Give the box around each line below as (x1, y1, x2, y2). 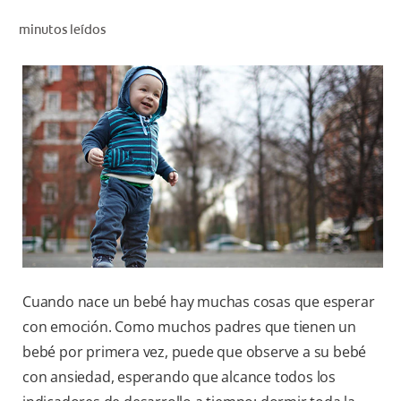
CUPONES (315, 156, 372, 170)
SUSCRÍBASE (298, 235, 372, 249)
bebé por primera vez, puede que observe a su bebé (22, 342, 367, 363)
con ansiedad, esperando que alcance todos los (22, 367, 336, 388)
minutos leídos (18, 21, 106, 38)
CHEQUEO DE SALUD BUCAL (222, 19, 372, 34)
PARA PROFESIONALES (239, 116, 372, 131)
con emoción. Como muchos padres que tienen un (22, 317, 356, 337)
